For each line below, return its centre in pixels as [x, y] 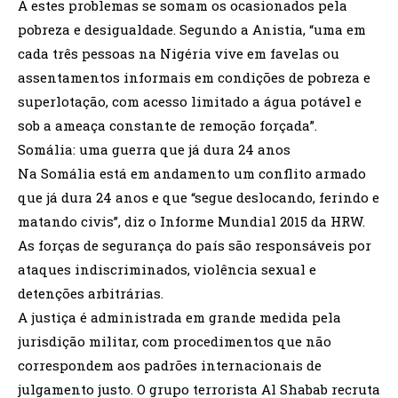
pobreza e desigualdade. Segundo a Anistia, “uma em [192, 29]
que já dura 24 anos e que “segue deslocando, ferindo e [199, 197]
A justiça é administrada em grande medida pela [179, 317]
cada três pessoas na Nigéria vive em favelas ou [179, 53]
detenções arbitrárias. [91, 293]
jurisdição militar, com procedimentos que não [175, 341]
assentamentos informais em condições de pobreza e [194, 77]
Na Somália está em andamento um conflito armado [192, 173]
